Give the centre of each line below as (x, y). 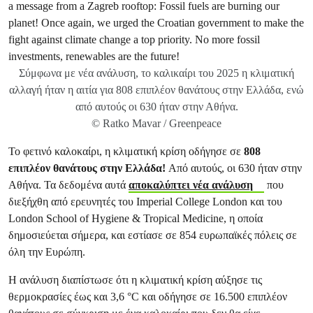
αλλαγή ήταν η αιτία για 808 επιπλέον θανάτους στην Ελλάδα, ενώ (156, 90)
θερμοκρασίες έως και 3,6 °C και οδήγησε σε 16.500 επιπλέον (148, 297)
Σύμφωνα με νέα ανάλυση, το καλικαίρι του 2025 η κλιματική (156, 73)
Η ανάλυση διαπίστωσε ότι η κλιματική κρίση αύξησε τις (135, 280)
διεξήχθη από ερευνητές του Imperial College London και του (145, 202)
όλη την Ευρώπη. (48, 252)
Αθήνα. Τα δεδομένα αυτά (68, 185)
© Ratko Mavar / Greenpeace (156, 123)
